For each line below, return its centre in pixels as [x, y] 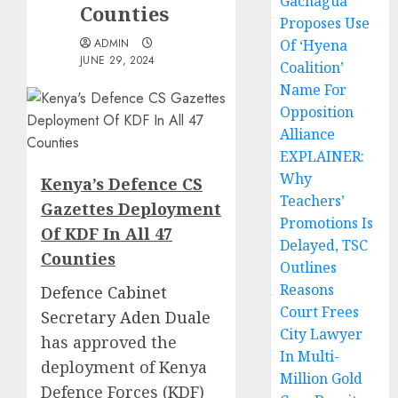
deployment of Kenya [124, 367]
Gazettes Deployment [131, 209]
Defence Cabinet [104, 293]
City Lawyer [322, 334]
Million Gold [322, 379]
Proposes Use [325, 24]
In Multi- [310, 357]
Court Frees [320, 312]
